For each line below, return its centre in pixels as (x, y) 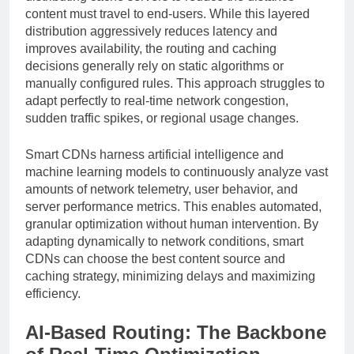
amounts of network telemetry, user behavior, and (162, 189)
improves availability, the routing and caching (151, 48)
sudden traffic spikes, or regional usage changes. (162, 118)
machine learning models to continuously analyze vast (177, 171)
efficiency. (53, 293)
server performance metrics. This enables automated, (173, 206)
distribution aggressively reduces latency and (151, 31)
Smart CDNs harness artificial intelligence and (154, 154)
